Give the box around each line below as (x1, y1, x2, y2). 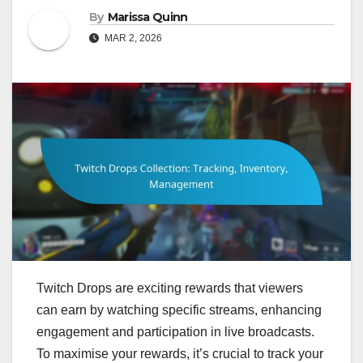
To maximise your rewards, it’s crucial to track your (36, 346, 323, 361)
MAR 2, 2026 (102, 32, 162, 45)
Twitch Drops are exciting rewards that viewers (36, 280, 303, 295)
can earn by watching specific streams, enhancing (36, 302, 322, 317)
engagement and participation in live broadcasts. (36, 324, 314, 339)
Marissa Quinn (107, 10, 188, 25)
